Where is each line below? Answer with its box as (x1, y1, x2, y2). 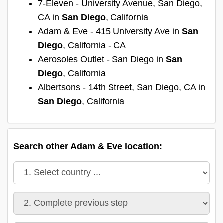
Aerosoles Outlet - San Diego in (38, 54, 166, 64)
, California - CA (63, 40, 126, 50)
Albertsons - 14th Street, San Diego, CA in (38, 82, 205, 92)
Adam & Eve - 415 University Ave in (38, 26, 182, 36)
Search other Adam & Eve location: (13, 141, 162, 151)
